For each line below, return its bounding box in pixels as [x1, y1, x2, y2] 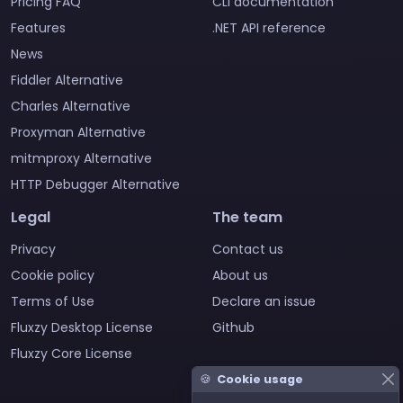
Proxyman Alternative [11, 123, 146, 141]
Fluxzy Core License [11, 345, 132, 363]
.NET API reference [212, 19, 326, 37]
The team [212, 207, 282, 228]
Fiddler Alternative [11, 71, 123, 89]
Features [11, 19, 66, 37]
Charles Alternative [11, 97, 130, 115]
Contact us [212, 240, 283, 258]
